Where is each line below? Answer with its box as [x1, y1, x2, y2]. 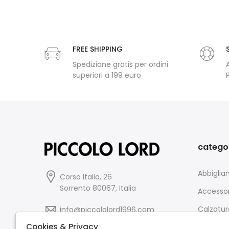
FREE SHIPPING [73, 44, 123, 55]
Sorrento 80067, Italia [60, 183, 136, 194]
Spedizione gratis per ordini [73, 59, 168, 70]
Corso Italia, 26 [60, 172, 112, 182]
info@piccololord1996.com [60, 204, 154, 215]
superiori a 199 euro [73, 70, 141, 81]
